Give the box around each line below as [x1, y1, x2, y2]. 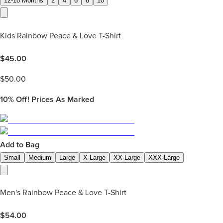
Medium [28, 153, 51, 161]
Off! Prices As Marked [14, 94, 94, 105]
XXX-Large [148, 153, 180, 161]
